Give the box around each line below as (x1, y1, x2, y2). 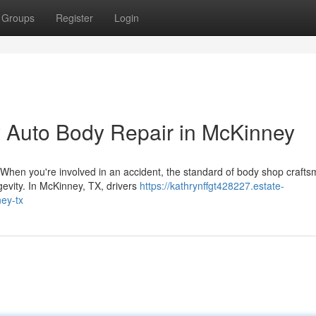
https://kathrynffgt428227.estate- (140, 178, 284, 193)
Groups (1, 11, 35, 25)
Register (56, 11, 93, 25)
